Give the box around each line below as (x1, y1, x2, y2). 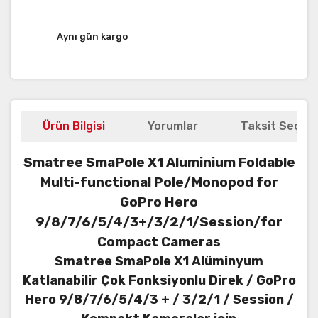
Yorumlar (148, 119, 198, 133)
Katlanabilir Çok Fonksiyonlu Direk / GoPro (22, 273, 296, 289)
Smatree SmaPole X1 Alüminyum (55, 253, 263, 270)
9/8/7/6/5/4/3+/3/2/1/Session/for (35, 214, 283, 231)
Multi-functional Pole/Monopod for (40, 175, 278, 191)
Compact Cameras (97, 234, 221, 251)
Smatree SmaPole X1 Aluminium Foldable (23, 155, 295, 171)
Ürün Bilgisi (43, 119, 105, 133)
